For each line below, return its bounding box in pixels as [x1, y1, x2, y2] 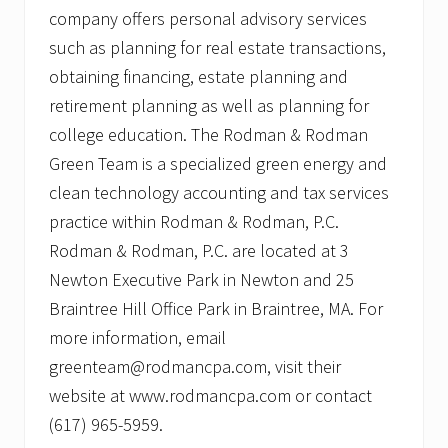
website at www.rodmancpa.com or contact [49, 384, 372, 408]
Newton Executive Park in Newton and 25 [49, 268, 354, 292]
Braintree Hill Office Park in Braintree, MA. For [49, 297, 383, 321]
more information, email [49, 326, 226, 350]
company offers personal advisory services [49, 7, 367, 31]
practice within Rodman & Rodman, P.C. [49, 210, 339, 234]
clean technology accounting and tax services [49, 181, 389, 205]
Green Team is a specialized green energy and [49, 152, 387, 176]
